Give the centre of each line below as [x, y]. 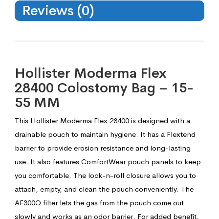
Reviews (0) [58, 11]
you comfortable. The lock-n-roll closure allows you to [105, 175]
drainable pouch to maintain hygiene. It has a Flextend [105, 134]
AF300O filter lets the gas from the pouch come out [99, 203]
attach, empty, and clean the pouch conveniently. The [104, 189]
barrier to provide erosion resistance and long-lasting [103, 148]
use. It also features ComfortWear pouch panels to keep [108, 162]
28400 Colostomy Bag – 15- [104, 88]
